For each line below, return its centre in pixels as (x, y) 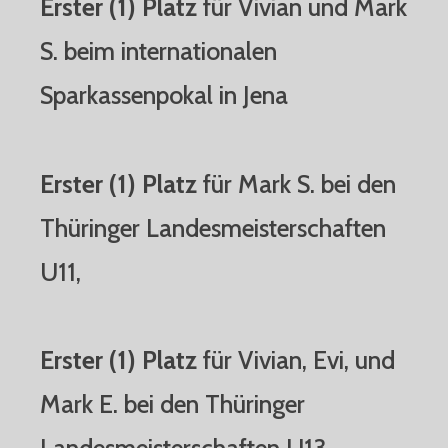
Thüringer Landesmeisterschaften (213, 227)
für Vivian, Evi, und (296, 360)
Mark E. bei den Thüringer (172, 404)
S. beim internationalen (158, 51)
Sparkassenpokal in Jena (164, 95)
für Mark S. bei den (296, 183)
